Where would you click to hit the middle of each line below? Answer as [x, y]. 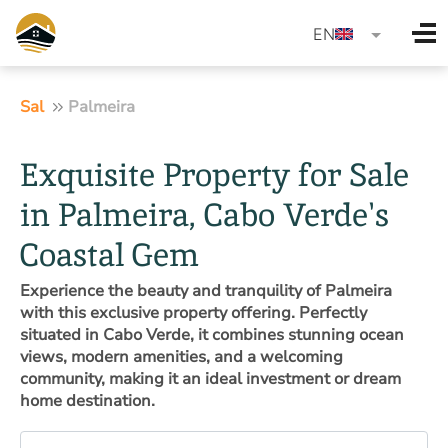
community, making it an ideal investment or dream [210, 378]
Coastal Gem [109, 254]
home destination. [87, 400]
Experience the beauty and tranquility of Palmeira [206, 290]
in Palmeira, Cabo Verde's [204, 214]
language [380, 27]
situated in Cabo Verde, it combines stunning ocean [212, 334]
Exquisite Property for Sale [214, 174]
